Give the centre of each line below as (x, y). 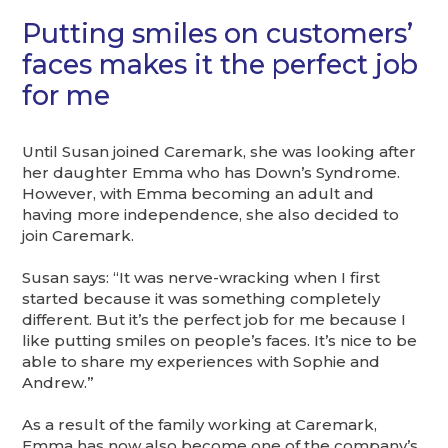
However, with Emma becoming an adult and (198, 193)
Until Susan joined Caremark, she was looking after (219, 151)
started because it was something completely (201, 298)
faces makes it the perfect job (220, 65)
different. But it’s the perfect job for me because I (214, 319)
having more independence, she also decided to (211, 214)
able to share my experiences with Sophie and (201, 361)
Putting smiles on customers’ (218, 34)
